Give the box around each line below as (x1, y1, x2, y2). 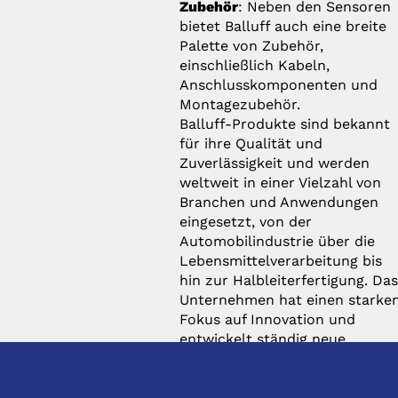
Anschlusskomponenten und (179, 76, 378, 93)
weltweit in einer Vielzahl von (179, 173, 382, 191)
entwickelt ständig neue (179, 330, 346, 347)
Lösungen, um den (179, 349, 308, 367)
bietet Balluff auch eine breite (179, 17, 387, 35)
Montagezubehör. (179, 95, 301, 113)
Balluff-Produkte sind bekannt (179, 115, 391, 132)
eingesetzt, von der (179, 212, 313, 230)
